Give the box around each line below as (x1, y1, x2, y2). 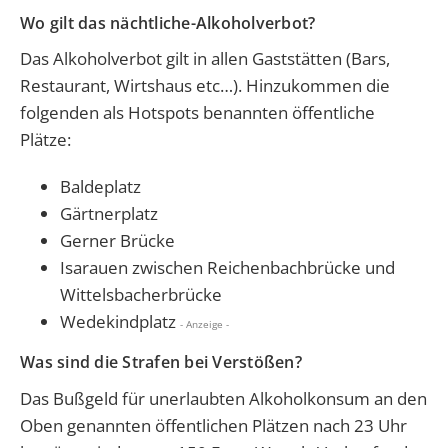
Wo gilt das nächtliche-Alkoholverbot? (20, 11, 316, 34)
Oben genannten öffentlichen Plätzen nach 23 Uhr (20, 414, 407, 438)
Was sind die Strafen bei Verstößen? (20, 351, 302, 374)
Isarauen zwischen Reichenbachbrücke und (60, 256, 395, 280)
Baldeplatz (60, 175, 141, 199)
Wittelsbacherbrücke (60, 283, 222, 307)
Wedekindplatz (60, 310, 180, 334)
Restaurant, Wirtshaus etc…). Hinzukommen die (20, 74, 390, 98)
